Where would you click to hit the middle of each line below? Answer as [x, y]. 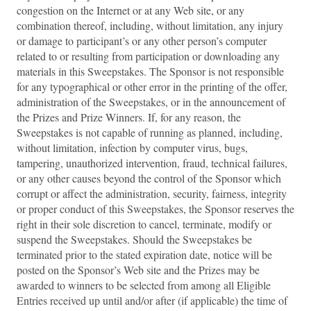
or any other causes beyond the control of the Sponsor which [149, 178]
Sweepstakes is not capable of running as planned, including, [150, 132]
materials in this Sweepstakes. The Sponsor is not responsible [150, 71]
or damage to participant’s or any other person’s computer [142, 41]
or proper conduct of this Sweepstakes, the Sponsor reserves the [155, 209]
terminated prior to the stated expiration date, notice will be [144, 254]
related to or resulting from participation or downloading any [148, 56]
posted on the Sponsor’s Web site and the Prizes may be [138, 270]
